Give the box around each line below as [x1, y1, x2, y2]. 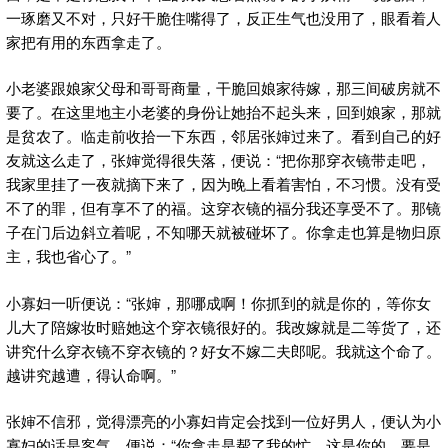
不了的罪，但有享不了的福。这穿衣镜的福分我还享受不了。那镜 [6, 197, 441, 219]
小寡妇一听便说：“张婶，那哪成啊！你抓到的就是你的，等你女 [6, 291, 431, 313]
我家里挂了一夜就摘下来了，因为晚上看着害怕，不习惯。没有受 [6, 173, 441, 195]
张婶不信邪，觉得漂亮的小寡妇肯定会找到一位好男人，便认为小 [6, 410, 441, 432]
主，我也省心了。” [6, 245, 131, 267]
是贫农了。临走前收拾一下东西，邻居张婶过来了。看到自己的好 [6, 125, 441, 147]
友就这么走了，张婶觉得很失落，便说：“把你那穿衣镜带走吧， [6, 149, 431, 171]
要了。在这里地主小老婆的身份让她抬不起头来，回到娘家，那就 [6, 101, 441, 123]
